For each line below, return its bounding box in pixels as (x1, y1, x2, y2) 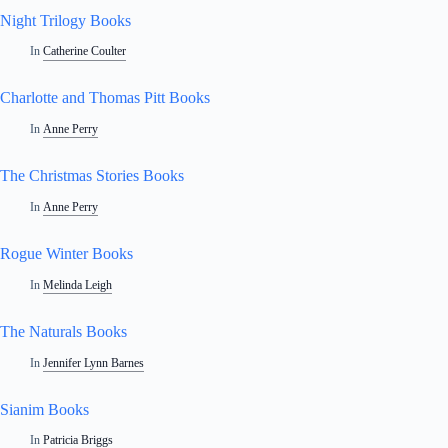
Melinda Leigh (43, 277, 113, 292)
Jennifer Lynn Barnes (43, 355, 145, 370)
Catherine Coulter (43, 44, 127, 59)
